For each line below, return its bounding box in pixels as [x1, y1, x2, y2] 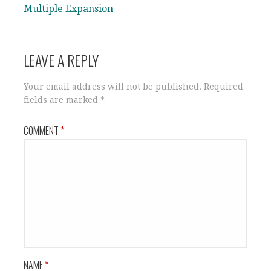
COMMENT [24, 123, 60, 138]
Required [204, 81, 243, 91]
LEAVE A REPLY [24, 48, 99, 71]
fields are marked [24, 94, 100, 105]
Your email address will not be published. [24, 81, 201, 91]
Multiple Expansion [24, 2, 113, 15]
